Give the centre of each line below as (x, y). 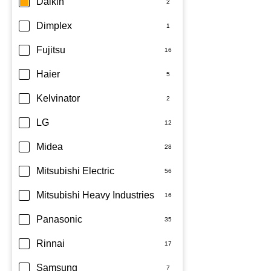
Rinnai (51, 243)
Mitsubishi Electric (75, 171)
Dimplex (54, 26)
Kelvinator (58, 98)
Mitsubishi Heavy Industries (95, 195)
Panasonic (59, 219)
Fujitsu (51, 50)
